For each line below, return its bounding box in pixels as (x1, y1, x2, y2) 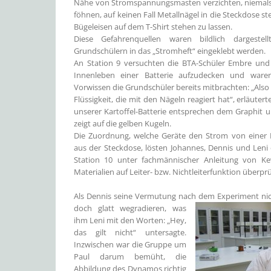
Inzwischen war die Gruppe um (74, 239, 187, 250)
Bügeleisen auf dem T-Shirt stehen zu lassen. (74, 21, 232, 32)
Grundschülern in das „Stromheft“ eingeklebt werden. (74, 45, 266, 56)
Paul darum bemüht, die (74, 251, 187, 262)
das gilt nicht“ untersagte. (74, 227, 187, 238)
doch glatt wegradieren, (74, 203, 173, 214)
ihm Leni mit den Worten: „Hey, (74, 215, 187, 226)
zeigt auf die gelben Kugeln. (74, 118, 171, 129)
